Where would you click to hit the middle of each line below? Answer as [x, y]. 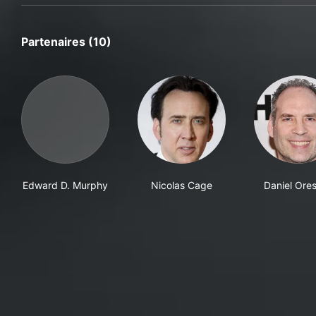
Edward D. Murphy [65, 186]
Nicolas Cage [182, 186]
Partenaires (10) [66, 42]
